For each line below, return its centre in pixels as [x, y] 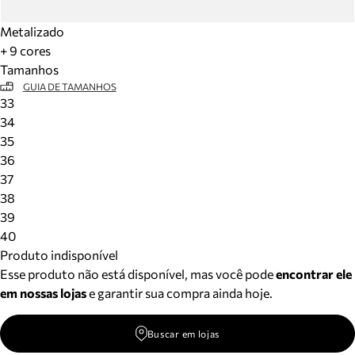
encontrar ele [314, 274]
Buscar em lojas [183, 334]
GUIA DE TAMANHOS [69, 86]
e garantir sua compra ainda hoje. [179, 293]
